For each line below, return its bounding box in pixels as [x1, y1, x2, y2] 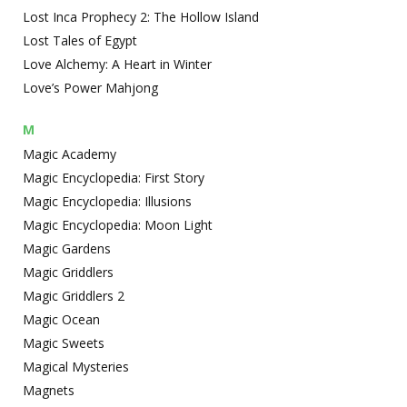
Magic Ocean [23, 311, 100, 328]
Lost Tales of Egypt [23, 32, 137, 49]
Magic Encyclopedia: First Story [23, 169, 204, 186]
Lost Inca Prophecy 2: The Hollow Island [23, 8, 259, 25]
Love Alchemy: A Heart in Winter [23, 55, 212, 73]
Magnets [23, 382, 74, 399]
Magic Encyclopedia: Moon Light [23, 216, 213, 233]
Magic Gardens [23, 240, 111, 257]
